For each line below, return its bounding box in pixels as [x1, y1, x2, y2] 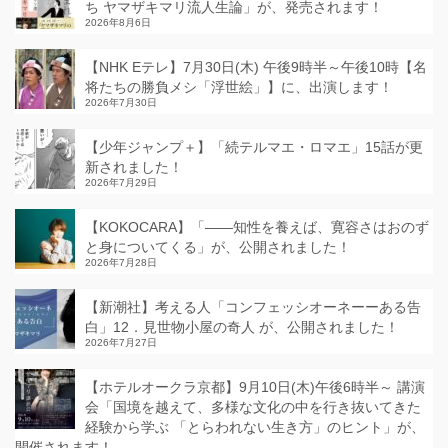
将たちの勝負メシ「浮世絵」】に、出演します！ [85, 79, 393, 96]
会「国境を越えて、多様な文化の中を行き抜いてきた [85, 399, 421, 416]
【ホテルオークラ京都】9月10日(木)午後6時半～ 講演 [85, 379, 425, 396]
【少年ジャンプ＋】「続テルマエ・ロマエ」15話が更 [85, 139, 423, 156]
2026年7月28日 [85, 257, 157, 269]
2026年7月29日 [85, 177, 157, 189]
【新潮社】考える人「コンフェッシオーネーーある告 [85, 299, 421, 316]
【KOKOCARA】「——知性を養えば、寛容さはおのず [85, 219, 429, 236]
